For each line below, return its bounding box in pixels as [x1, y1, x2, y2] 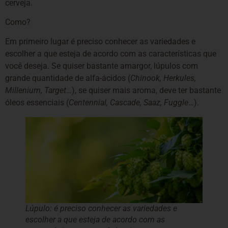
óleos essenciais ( [5, 98, 69, 108]
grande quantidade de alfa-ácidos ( [5, 73, 130, 83]
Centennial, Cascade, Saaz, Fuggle [69, 98, 188, 108]
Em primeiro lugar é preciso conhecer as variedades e [5, 37, 195, 47]
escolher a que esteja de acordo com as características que [5, 49, 216, 59]
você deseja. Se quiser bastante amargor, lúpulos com [5, 61, 198, 71]
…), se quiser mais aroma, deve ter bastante [66, 85, 221, 96]
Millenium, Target [5, 85, 66, 96]
